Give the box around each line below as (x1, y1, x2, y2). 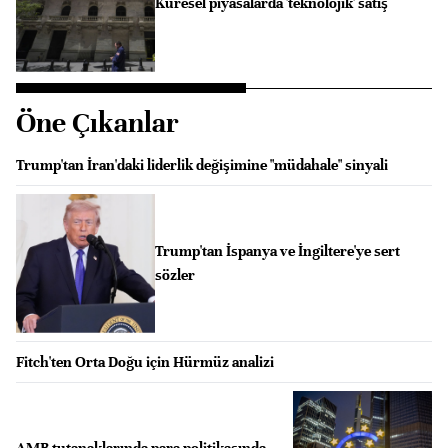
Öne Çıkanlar (16, 105, 179, 140)
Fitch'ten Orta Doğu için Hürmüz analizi (16, 352, 274, 371)
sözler (154, 266, 195, 285)
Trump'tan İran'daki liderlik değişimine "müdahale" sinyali (16, 155, 388, 174)
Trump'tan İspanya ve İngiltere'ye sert (154, 242, 400, 261)
